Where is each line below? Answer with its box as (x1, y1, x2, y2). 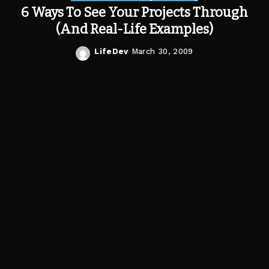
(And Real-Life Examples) (56, 21, 213, 37)
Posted (94, 52, 126, 62)
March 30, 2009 (131, 47, 193, 56)
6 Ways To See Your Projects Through (21, 4, 248, 20)
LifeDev (94, 47, 128, 56)
